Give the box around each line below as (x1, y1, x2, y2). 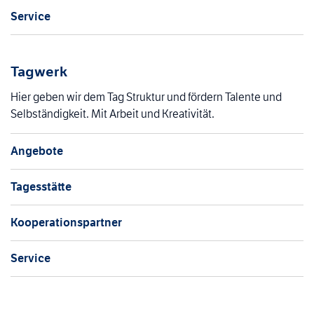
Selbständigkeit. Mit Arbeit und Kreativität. (11, 107, 214, 121)
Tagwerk (11, 62, 67, 80)
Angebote (11, 144, 63, 158)
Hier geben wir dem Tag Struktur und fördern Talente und (11, 90, 282, 104)
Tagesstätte (11, 179, 71, 193)
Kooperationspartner (11, 215, 122, 229)
